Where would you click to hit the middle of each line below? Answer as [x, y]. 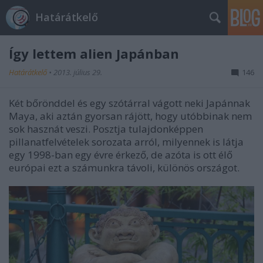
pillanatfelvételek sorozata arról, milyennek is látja [126, 142]
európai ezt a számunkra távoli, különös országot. [124, 168]
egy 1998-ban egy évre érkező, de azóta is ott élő [121, 155]
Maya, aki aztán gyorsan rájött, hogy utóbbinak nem [130, 116]
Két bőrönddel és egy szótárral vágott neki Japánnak [129, 103]
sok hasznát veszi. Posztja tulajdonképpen [106, 129]
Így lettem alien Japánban [94, 53]
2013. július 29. [78, 72]
